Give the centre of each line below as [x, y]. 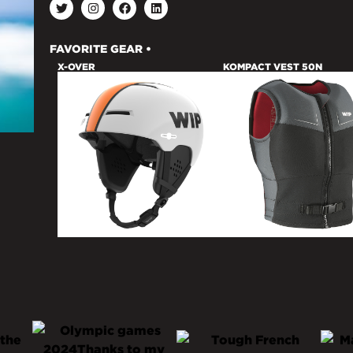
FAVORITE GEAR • [100, 49]
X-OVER [76, 67]
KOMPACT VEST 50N [273, 67]
